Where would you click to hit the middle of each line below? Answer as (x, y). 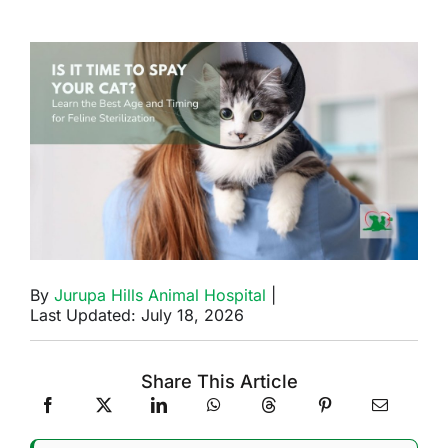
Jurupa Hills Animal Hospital (159, 295)
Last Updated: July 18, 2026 (136, 315)
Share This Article (219, 381)
